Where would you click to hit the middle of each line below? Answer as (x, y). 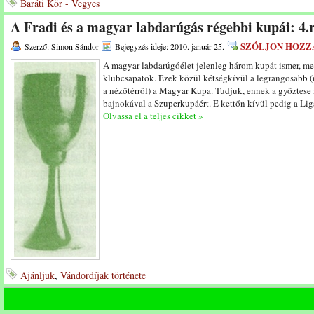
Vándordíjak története (103, 275)
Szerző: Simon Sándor (62, 46)
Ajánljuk (37, 275)
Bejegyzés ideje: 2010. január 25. (170, 46)
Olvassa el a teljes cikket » (153, 116)
